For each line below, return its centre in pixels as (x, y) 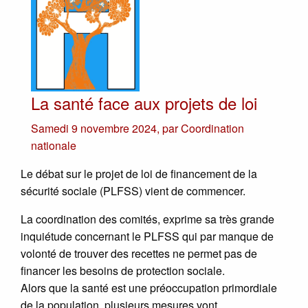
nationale (54, 145)
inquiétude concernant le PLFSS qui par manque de (147, 236)
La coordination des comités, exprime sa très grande (147, 219)
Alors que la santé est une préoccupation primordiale (149, 287)
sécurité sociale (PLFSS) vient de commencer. (133, 190)
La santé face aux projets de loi (144, 102)
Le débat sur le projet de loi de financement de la (139, 173)
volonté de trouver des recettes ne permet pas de (139, 253)
